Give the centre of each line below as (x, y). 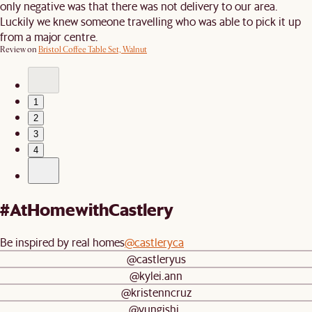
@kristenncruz (156, 292)
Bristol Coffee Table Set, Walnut (93, 50)
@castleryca (154, 242)
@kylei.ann (156, 276)
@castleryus (156, 259)
